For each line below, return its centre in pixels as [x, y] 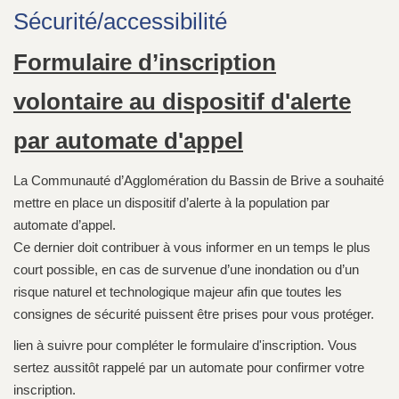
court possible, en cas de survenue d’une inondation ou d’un [186, 270]
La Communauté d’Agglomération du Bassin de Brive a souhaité [199, 181]
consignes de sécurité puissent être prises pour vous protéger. [194, 314]
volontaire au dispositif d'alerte [182, 102]
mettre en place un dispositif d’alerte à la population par [171, 203]
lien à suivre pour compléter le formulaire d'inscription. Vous [185, 346]
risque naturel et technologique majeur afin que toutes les [178, 292]
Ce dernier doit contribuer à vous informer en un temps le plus [192, 248]
